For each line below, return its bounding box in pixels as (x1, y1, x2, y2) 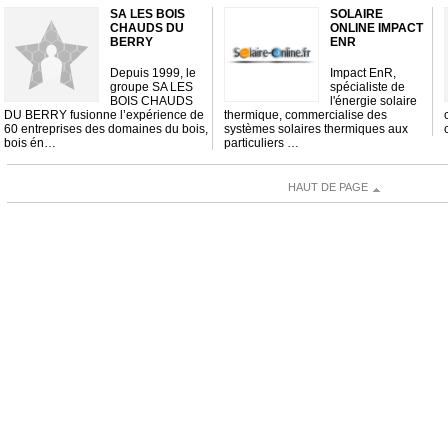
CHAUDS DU (109, 21, 184, 35)
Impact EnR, (329, 66, 396, 80)
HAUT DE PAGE (288, 181, 368, 193)
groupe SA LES (109, 80, 193, 94)
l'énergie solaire (329, 94, 417, 108)
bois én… (3, 136, 56, 150)
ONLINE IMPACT (329, 21, 423, 35)
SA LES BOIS (109, 7, 185, 21)
